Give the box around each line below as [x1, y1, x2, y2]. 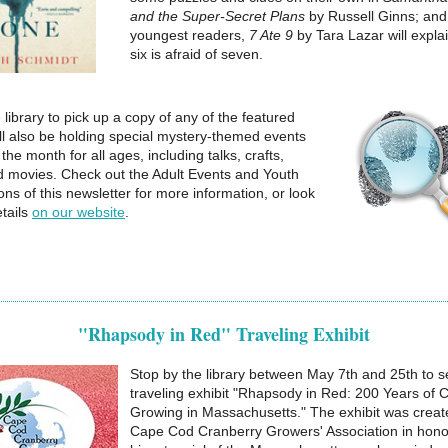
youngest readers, [130, 27, 249, 43]
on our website [32, 204, 125, 220]
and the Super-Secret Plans [130, 8, 309, 24]
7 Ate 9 [249, 27, 297, 43]
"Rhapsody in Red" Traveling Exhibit [78, 321, 370, 347]
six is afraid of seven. [130, 46, 263, 62]
